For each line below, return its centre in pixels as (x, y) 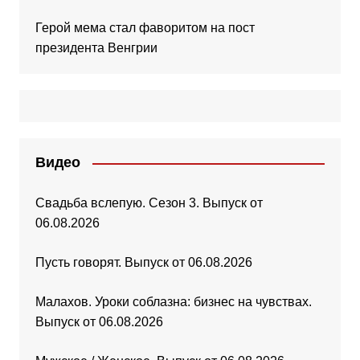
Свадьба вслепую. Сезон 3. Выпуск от (149, 203)
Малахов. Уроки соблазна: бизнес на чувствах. (173, 302)
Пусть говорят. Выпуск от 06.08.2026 (143, 263)
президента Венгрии (96, 48)
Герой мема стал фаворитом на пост (145, 28)
